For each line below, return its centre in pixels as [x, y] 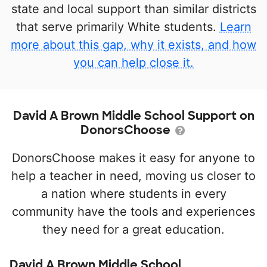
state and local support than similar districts [133, 9]
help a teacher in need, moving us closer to [133, 176]
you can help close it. [133, 63]
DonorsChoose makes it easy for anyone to [133, 158]
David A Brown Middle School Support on [133, 116]
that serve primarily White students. [118, 27]
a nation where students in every [133, 194]
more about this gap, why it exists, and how [133, 45]
